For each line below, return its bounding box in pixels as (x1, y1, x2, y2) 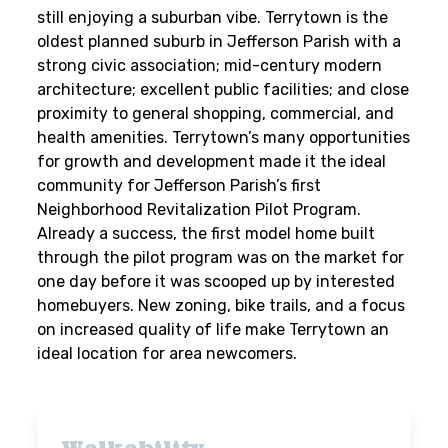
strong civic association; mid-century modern (37, 56, 383, 75)
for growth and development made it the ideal (37, 152, 387, 171)
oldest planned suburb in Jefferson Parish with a (37, 32, 402, 51)
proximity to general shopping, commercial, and (37, 104, 395, 123)
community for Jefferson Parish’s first (37, 176, 322, 195)
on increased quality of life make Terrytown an (37, 320, 390, 339)
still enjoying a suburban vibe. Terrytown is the (37, 8, 389, 27)
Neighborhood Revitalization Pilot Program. (37, 200, 362, 219)
